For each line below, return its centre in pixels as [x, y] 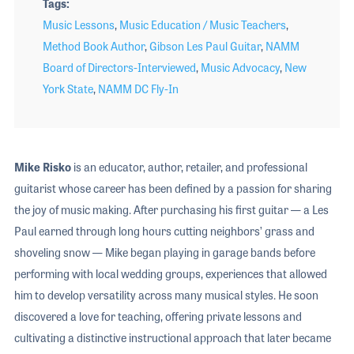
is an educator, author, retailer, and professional [189, 167]
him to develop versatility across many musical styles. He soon [166, 295]
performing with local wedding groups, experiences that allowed [170, 274]
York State [68, 89]
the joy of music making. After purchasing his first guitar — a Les [171, 210]
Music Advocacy [240, 68]
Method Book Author [93, 46]
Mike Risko [42, 167]
